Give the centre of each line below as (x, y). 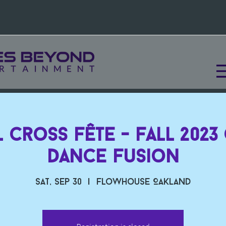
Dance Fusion (113, 158)
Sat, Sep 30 (58, 183)
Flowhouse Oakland (144, 183)
